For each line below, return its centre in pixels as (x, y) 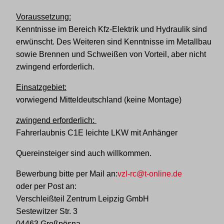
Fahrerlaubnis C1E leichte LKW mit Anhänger (96, 133)
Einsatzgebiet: (41, 87)
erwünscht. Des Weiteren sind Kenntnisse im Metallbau (113, 42)
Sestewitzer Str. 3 (46, 211)
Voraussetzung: (43, 17)
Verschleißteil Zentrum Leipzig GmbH (82, 199)
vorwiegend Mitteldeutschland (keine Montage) (98, 100)
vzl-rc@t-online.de (149, 174)
